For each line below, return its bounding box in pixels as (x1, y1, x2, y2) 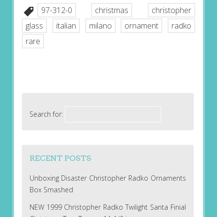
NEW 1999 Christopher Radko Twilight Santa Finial (29, 202, 186, 212)
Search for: (29, 109, 63, 119)
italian (56, 20, 76, 31)
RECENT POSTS (29, 153, 91, 163)
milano (89, 20, 112, 31)
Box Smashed (29, 185, 73, 194)
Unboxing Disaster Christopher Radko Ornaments (29, 173, 186, 183)
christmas (95, 5, 129, 16)
